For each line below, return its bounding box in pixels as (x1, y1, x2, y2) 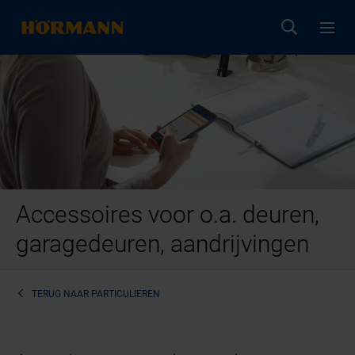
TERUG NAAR (29, 288, 92, 300)
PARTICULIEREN (91, 288, 161, 300)
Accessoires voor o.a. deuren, (16, 200, 320, 229)
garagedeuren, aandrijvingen (16, 230, 310, 258)
